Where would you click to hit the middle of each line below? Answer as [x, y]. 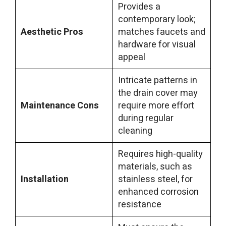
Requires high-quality [160, 154]
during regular [146, 119]
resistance [140, 205]
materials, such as [155, 167]
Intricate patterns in [158, 81]
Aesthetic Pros [52, 32]
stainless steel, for [155, 180]
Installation [45, 180]
